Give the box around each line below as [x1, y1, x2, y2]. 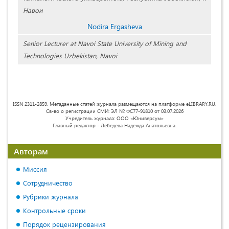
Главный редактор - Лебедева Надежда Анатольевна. [53, 121, 176, 129]
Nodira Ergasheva [87, 21, 142, 31]
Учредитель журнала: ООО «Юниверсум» [65, 114, 164, 122]
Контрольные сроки [23, 205, 86, 215]
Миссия [23, 164, 47, 173]
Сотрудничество [23, 178, 73, 187]
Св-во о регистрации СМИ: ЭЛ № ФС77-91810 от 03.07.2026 [45, 107, 184, 114]
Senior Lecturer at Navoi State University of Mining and [23, 38, 187, 48]
